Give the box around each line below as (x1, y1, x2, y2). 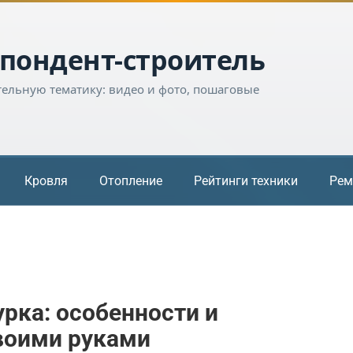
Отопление (99, 173, 162, 188)
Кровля (24, 173, 68, 188)
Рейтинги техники (194, 173, 298, 188)
